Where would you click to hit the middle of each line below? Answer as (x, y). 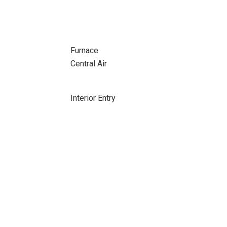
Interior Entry (93, 98)
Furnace (84, 50)
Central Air (88, 64)
